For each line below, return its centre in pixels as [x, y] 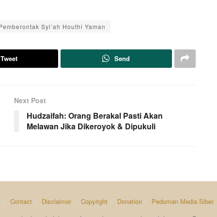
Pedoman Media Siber [182, 201]
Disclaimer [56, 201]
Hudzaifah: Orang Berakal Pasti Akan [95, 116]
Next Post [30, 101]
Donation [129, 201]
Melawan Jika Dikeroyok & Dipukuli [91, 126]
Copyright [94, 201]
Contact [21, 201]
